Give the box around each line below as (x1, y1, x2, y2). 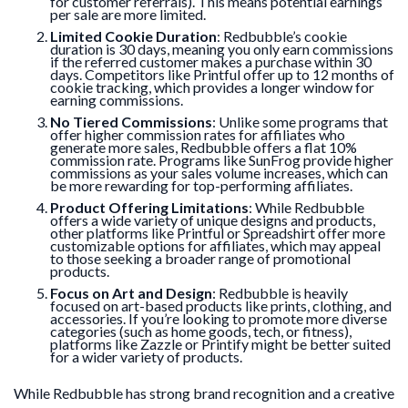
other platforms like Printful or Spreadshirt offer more (50, 223, 385, 241)
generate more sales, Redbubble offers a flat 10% (50, 138, 357, 156)
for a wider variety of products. (50, 347, 242, 365)
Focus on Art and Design (50, 283, 212, 301)
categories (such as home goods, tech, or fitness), (50, 321, 352, 340)
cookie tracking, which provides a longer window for (50, 77, 374, 96)
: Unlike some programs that (212, 112, 388, 130)
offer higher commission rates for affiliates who (50, 125, 345, 143)
